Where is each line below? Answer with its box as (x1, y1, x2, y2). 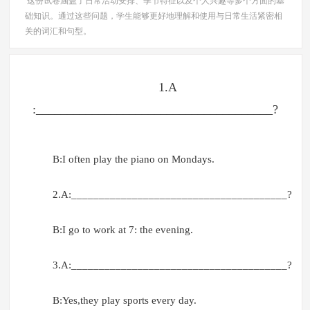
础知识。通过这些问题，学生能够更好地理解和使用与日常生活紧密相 (24, 11, 282, 21)
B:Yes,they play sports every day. (52, 295, 197, 307)
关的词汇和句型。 (24, 26, 91, 37)
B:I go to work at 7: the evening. (52, 224, 193, 236)
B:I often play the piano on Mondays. (52, 154, 215, 165)
